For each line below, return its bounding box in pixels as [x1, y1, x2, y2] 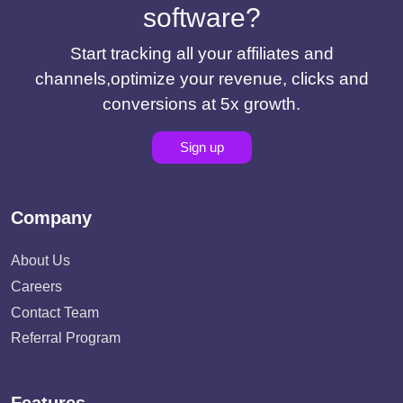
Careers [11, 278, 62, 294]
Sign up [179, 139, 224, 155]
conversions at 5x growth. [103, 94, 300, 113]
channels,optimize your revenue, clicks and [34, 69, 369, 88]
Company [11, 208, 92, 228]
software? [142, 3, 261, 32]
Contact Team [11, 304, 99, 320]
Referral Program [11, 330, 121, 346]
